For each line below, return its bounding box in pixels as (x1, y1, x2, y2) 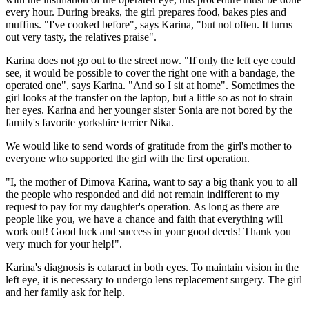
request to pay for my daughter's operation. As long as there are (6, 200, 279, 212)
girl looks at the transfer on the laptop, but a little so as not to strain (6, 91, 293, 103)
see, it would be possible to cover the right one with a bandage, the (6, 66, 295, 79)
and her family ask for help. (6, 286, 125, 298)
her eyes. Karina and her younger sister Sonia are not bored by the (6, 103, 292, 116)
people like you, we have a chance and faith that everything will (6, 212, 283, 225)
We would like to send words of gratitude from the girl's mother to (6, 139, 292, 152)
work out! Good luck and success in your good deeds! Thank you (6, 225, 291, 237)
